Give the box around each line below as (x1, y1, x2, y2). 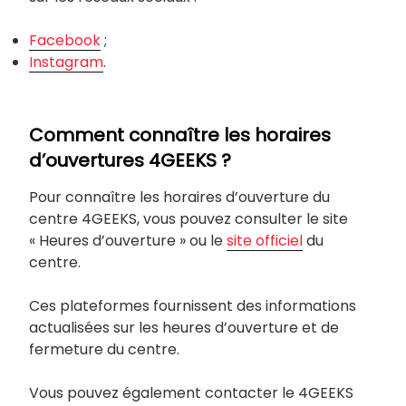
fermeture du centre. (29, 338, 179, 360)
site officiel (227, 229, 303, 251)
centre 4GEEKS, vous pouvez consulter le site (29, 208, 348, 229)
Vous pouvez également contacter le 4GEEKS (29, 382, 353, 403)
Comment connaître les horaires (29, 121, 331, 148)
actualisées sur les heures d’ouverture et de (29, 316, 339, 338)
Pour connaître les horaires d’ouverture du (29, 186, 330, 208)
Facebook (29, 29, 101, 51)
